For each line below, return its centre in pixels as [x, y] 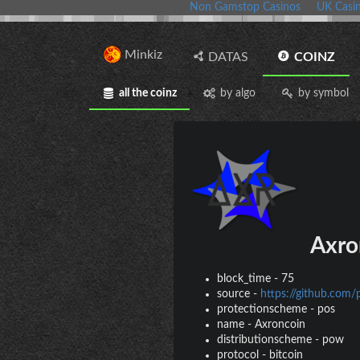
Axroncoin [280, 324]
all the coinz [148, 93]
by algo [237, 93]
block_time [243, 278]
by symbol [324, 93]
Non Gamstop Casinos [245, 7]
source [233, 294]
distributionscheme [264, 340]
